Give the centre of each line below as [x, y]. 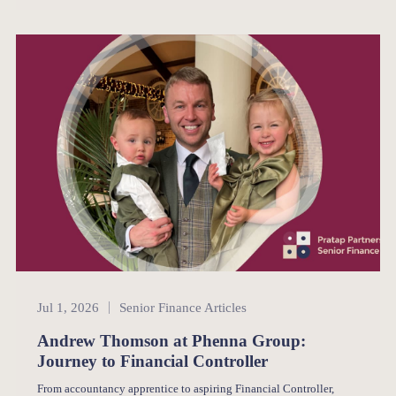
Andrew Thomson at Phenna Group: [172, 340]
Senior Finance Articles [183, 307]
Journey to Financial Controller [153, 361]
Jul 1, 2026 [69, 307]
